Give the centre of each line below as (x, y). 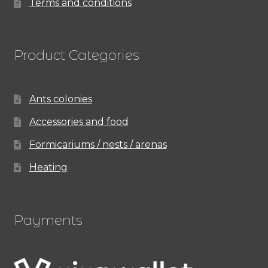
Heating (48, 167)
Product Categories (76, 55)
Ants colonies (60, 99)
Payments (48, 220)
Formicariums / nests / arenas (98, 145)
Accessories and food (79, 122)
